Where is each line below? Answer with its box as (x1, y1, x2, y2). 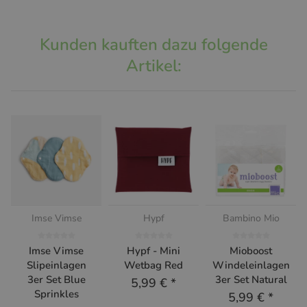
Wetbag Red (124, 258, 183, 272)
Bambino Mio (222, 211, 280, 225)
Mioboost (230, 243, 272, 258)
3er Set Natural (214, 272, 287, 286)
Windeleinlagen (212, 258, 290, 272)
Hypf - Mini (127, 243, 180, 258)
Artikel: (125, 54, 182, 77)
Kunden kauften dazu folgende (39, 33, 268, 56)
